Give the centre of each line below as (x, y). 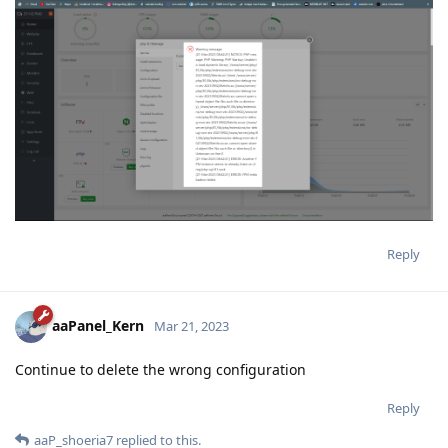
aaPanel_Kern (98, 325)
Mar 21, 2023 (191, 325)
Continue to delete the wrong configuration (160, 370)
